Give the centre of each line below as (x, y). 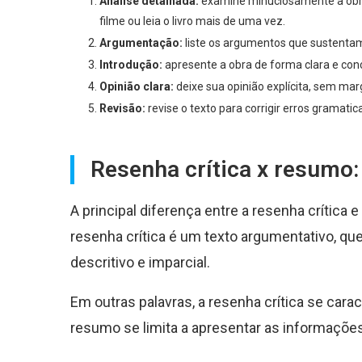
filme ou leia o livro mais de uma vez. (192, 21)
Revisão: (122, 108)
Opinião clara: (137, 86)
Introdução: (131, 64)
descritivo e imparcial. (140, 262)
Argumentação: (141, 42)
